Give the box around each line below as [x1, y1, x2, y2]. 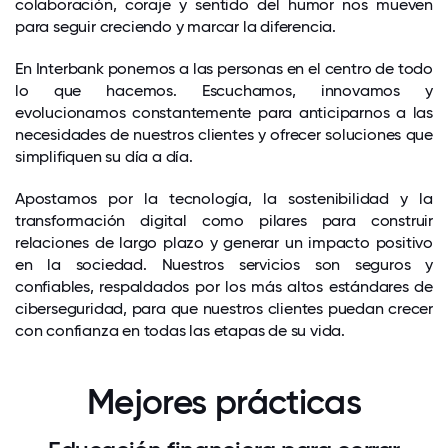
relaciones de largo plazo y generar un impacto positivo [15, 233, 433, 252]
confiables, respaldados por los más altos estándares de [15, 277, 433, 296]
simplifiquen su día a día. [15, 147, 193, 166]
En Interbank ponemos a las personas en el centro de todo [15, 59, 433, 78]
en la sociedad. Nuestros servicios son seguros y [15, 255, 433, 274]
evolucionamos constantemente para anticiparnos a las [15, 103, 433, 122]
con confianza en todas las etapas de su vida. [15, 321, 345, 340]
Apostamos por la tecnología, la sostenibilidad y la [15, 189, 433, 208]
